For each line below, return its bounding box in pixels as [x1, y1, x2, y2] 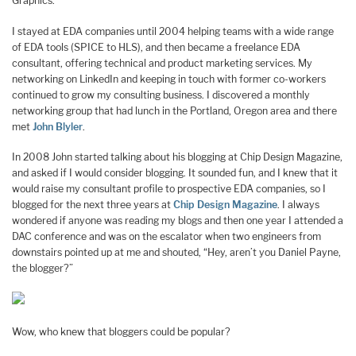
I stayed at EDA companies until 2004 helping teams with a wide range [12, 25, 334, 37]
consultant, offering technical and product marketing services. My [12, 56, 312, 69]
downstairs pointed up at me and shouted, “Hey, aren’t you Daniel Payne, [12, 246, 341, 259]
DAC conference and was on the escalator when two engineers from [12, 230, 321, 243]
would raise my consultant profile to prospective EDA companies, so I [12, 183, 326, 195]
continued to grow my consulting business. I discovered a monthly [12, 88, 310, 101]
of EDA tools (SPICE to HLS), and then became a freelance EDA [12, 41, 300, 53]
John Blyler [33, 120, 83, 133]
